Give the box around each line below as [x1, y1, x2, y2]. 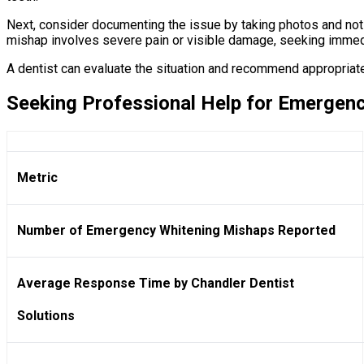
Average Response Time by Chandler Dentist [17, 275, 294, 292]
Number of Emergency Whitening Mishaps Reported [17, 223, 336, 239]
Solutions [17, 308, 75, 324]
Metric [17, 170, 58, 186]
